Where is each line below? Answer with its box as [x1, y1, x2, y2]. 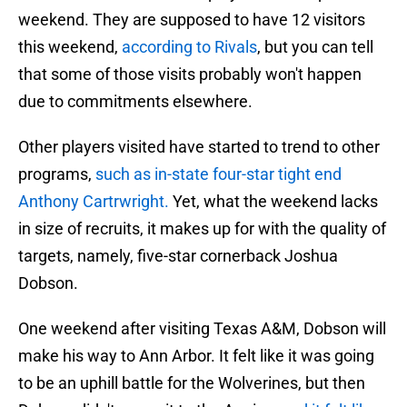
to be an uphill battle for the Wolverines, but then [18, 373, 365, 393]
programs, [18, 164, 92, 184]
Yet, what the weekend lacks [173, 192, 378, 212]
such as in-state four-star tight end [92, 164, 342, 184]
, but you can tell [257, 37, 373, 57]
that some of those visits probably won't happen [18, 65, 362, 84]
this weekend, [18, 37, 122, 57]
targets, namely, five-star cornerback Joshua [18, 246, 338, 266]
